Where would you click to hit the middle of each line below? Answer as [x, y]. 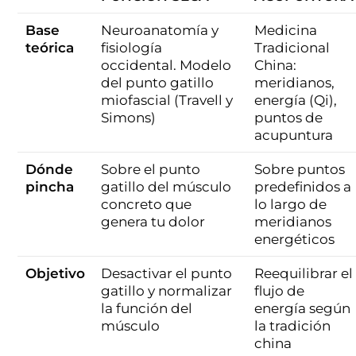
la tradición [293, 326]
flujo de [280, 291]
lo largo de [291, 205]
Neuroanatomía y [160, 31]
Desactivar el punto [167, 274]
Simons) [129, 118]
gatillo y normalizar [167, 291]
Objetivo [56, 274]
